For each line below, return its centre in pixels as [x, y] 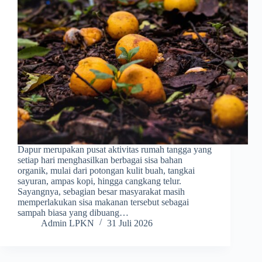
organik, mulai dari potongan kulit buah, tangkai [106, 171]
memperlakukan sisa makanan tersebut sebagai [103, 202]
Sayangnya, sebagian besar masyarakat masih [101, 192]
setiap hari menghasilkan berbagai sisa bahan [100, 160]
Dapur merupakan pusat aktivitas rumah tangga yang [115, 150]
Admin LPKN [68, 223]
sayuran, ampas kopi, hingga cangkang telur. [99, 181]
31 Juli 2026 [130, 223]
